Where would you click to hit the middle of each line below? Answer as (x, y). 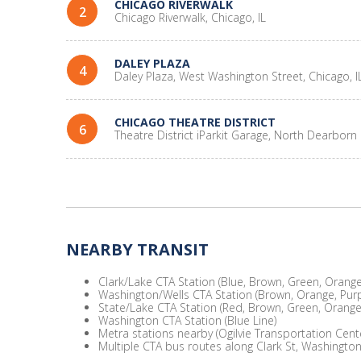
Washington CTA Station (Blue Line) (187, 320)
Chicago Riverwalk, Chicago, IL (190, 17)
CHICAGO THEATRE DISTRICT (195, 122)
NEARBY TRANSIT (137, 249)
